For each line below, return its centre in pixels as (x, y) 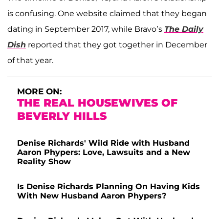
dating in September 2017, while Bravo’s (86, 29)
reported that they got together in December (117, 44)
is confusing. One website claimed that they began (107, 13)
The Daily (184, 29)
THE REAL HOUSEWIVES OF (97, 103)
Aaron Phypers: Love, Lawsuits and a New (104, 152)
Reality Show (44, 161)
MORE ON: (39, 91)
